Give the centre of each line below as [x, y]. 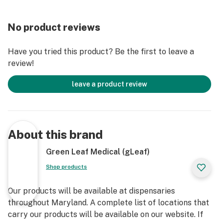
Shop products [66, 167]
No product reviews [54, 27]
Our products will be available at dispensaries [91, 191]
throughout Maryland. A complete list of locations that [109, 203]
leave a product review [109, 84]
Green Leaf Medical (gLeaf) [98, 152]
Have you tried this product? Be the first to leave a [101, 52]
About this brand [55, 134]
